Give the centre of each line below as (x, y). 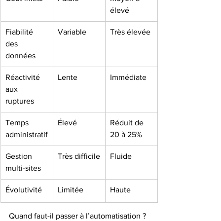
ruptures (20, 101)
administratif (27, 134)
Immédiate (128, 77)
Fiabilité (20, 32)
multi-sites (23, 168)
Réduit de (128, 123)
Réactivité (24, 77)
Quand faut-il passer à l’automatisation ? (78, 216)
